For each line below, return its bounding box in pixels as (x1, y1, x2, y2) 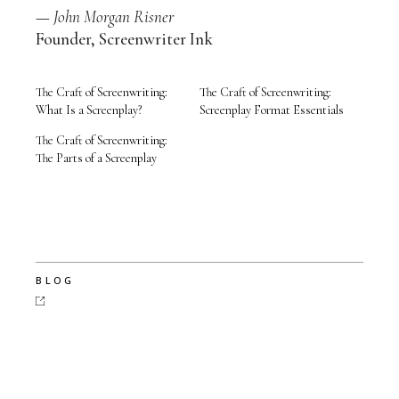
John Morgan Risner (53, 6, 175, 28)
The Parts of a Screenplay (36, 151, 158, 167)
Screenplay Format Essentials (199, 102, 344, 118)
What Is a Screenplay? (36, 102, 142, 118)
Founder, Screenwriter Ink (36, 28, 214, 50)
